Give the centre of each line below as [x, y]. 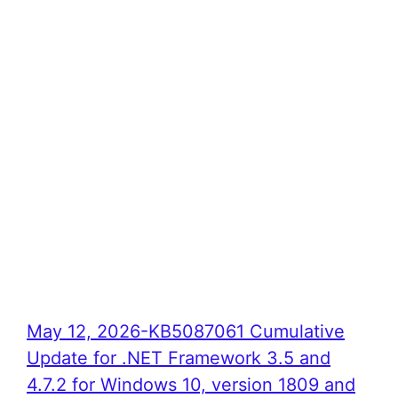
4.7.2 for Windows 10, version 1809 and [191, 385]
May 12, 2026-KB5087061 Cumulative [186, 331]
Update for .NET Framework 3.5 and [179, 358]
